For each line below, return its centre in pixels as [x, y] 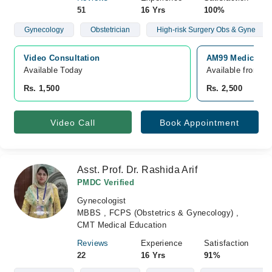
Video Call [73, 123]
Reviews [93, 243]
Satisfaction [226, 243]
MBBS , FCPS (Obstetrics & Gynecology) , [158, 213]
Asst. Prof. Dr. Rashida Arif [137, 170]
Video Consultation [62, 58]
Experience [161, 243]
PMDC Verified [106, 182]
